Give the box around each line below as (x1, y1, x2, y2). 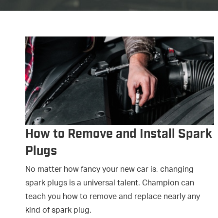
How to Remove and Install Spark (25, 127, 212, 140)
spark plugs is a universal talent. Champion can (25, 175, 194, 192)
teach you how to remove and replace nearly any (25, 189, 200, 205)
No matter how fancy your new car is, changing (25, 162, 194, 178)
